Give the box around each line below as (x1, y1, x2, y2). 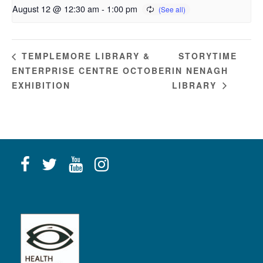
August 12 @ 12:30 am (12, 2, 99, 15)
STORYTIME (178, 50, 238, 62)
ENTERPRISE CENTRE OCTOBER (12, 65, 172, 77)
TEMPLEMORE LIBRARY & (18, 50, 150, 62)
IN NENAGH (172, 65, 229, 77)
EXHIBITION (12, 79, 70, 91)
